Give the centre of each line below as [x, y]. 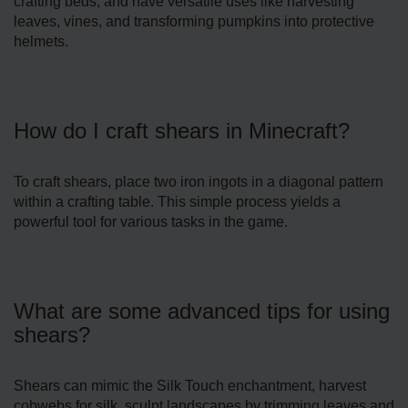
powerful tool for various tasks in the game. [151, 221]
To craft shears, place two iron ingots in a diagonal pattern [199, 181]
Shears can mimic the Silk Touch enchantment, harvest [190, 385]
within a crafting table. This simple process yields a [177, 201]
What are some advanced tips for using [202, 311]
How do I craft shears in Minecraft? [182, 130]
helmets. [41, 41]
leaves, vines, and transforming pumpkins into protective [194, 21]
